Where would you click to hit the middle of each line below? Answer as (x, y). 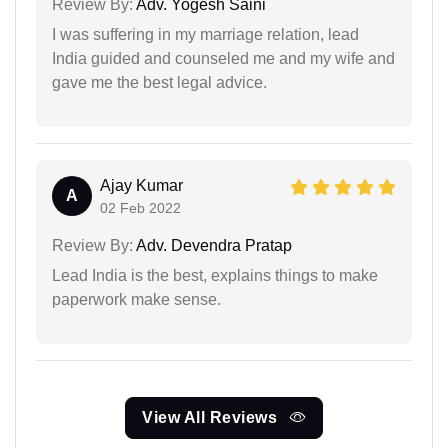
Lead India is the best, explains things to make (215, 275)
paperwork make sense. (136, 299)
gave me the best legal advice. (159, 82)
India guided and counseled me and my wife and (223, 58)
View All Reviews (212, 417)
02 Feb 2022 (140, 207)
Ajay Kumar (141, 185)
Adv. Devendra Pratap (212, 245)
